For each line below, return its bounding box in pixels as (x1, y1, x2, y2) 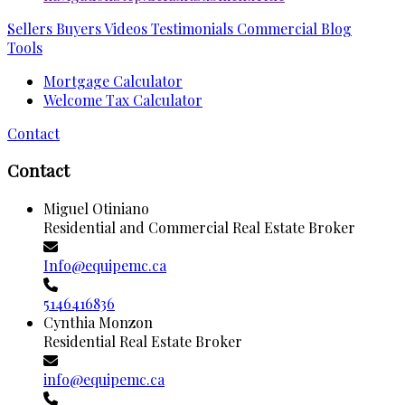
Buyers (52, 18, 101, 38)
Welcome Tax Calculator (43, 89, 202, 109)
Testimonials (147, 18, 233, 38)
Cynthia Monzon (43, 312, 153, 332)
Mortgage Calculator (43, 71, 183, 90)
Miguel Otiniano (43, 198, 149, 218)
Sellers (7, 18, 52, 38)
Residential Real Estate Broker (43, 331, 242, 351)
